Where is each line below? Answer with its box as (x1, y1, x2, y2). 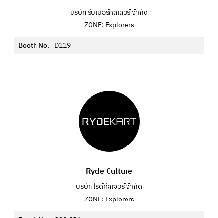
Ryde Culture (86, 165, 132, 178)
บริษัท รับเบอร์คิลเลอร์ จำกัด (70, 7, 148, 18)
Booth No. (18, 40, 51, 51)
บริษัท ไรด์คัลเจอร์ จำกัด (76, 181, 142, 192)
